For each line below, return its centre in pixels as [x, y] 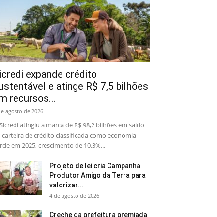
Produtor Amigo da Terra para [98, 175]
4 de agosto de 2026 [74, 195]
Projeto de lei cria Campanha [95, 166]
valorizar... [66, 185]
